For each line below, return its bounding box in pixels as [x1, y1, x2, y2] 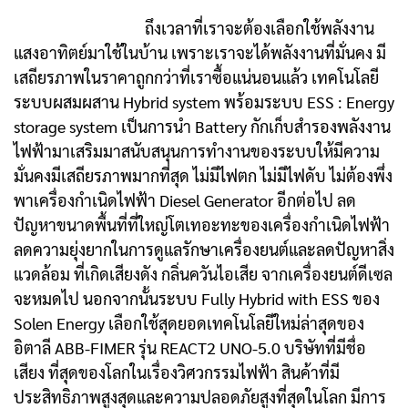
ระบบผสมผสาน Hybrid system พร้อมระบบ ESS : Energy [14, 91, 394, 113]
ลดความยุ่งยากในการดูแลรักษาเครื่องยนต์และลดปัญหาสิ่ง [14, 239, 394, 260]
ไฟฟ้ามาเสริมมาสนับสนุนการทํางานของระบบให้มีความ [14, 140, 380, 162]
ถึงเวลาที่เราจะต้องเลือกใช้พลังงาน [14, 17, 374, 39]
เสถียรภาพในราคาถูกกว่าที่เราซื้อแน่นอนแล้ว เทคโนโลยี [14, 66, 379, 88]
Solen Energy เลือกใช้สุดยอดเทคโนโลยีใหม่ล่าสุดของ [14, 312, 364, 334]
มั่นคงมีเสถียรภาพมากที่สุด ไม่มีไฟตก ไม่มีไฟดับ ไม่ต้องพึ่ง [14, 165, 393, 187]
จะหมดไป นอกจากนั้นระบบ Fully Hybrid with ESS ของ [14, 288, 380, 310]
